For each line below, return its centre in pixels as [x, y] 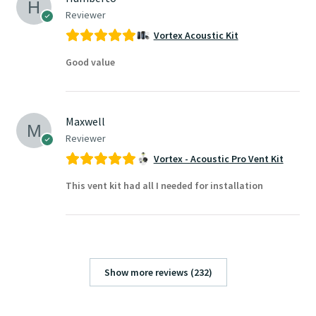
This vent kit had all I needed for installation [164, 186]
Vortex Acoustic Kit [196, 35]
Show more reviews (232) [158, 272]
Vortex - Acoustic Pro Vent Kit [218, 159]
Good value [90, 62]
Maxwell [85, 121]
